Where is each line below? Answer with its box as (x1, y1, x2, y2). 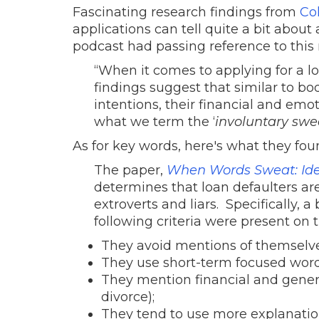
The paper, (94, 162, 167, 178)
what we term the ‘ (94, 113, 215, 130)
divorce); (101, 288, 155, 305)
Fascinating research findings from (73, 4, 300, 20)
